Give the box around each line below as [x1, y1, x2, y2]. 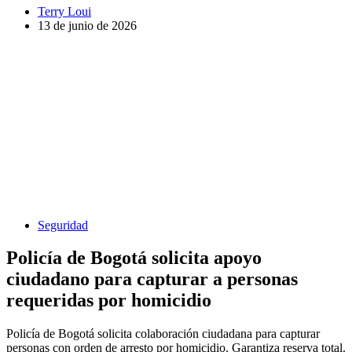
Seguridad [38, 218, 88, 232]
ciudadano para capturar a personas [6, 269, 298, 290]
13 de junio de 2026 [38, 18, 137, 32]
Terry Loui [38, 4, 91, 18]
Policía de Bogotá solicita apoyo [6, 247, 262, 269]
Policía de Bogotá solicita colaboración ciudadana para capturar [6, 327, 320, 341]
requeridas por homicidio [6, 290, 211, 311]
